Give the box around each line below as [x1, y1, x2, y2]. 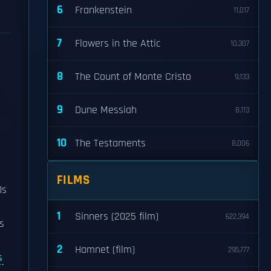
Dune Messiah [75, 103, 137, 117]
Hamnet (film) [75, 243, 135, 256]
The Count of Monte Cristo [75, 70, 191, 83]
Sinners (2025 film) [75, 210, 158, 223]
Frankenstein [75, 4, 132, 17]
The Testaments [75, 137, 146, 150]
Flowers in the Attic [75, 37, 160, 50]
